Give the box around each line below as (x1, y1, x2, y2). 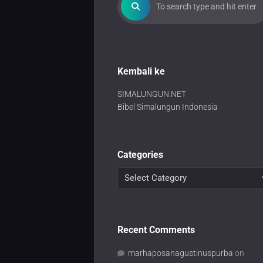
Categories (117, 149, 163, 160)
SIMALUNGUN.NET (117, 89, 186, 99)
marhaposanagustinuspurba (128, 248, 233, 258)
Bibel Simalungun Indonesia (117, 102, 218, 112)
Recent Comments (117, 224, 195, 235)
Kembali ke (117, 66, 165, 77)
